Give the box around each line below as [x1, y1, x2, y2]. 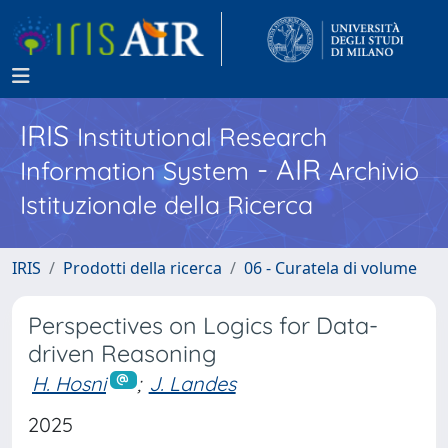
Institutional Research [77, 121, 327, 152]
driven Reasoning [28, 339, 217, 368]
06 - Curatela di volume [244, 257, 417, 279]
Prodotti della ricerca [63, 257, 222, 279]
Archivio [329, 155, 419, 186]
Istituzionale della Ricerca [20, 189, 313, 220]
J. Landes [148, 371, 236, 396]
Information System [20, 155, 249, 186]
